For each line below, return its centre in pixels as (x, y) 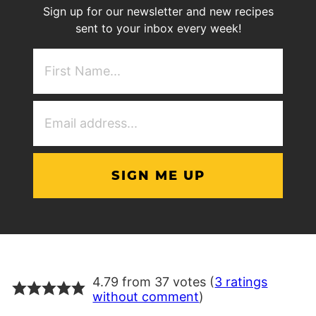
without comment (146, 296)
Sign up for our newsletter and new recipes (158, 11)
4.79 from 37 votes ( (154, 281)
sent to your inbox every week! (158, 28)
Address (181, 124)
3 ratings (241, 281)
